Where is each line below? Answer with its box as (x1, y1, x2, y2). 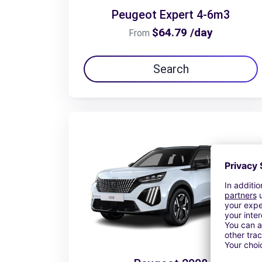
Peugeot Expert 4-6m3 (112, 7, 230, 22)
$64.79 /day (152, 25, 213, 39)
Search (153, 61, 189, 76)
